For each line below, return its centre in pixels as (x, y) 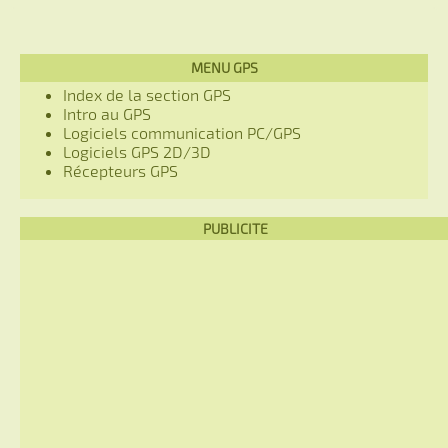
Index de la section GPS (147, 94)
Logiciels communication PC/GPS (182, 132)
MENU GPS (224, 67)
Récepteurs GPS (120, 170)
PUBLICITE (235, 228)
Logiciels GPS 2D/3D (137, 151)
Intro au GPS (107, 113)
